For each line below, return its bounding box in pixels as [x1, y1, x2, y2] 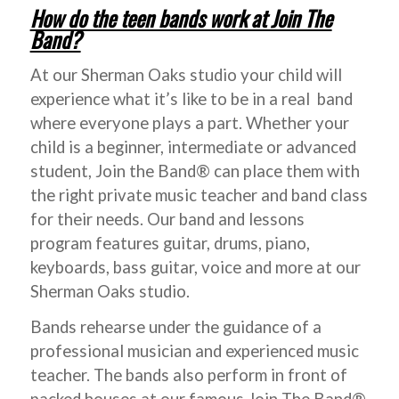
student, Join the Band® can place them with [29, 160, 360, 181]
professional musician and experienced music [29, 341, 359, 362]
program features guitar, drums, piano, [29, 232, 310, 253]
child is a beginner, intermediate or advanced [29, 136, 356, 157]
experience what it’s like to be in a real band [29, 88, 353, 109]
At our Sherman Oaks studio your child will [29, 64, 342, 85]
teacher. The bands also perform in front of [29, 365, 347, 386]
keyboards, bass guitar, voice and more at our [29, 256, 361, 277]
